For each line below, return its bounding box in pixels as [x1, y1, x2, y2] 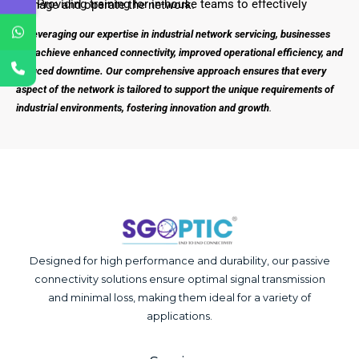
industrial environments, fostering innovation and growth [16, 102, 269, 114]
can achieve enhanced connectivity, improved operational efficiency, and [16, 46, 343, 58]
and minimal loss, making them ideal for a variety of [48, 292, 311, 304]
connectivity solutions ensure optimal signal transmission [34, 273, 325, 285]
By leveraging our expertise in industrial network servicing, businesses [16, 28, 330, 40]
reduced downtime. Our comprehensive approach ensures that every [16, 65, 326, 77]
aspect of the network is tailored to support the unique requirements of [16, 83, 334, 95]
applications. [147, 310, 212, 322]
